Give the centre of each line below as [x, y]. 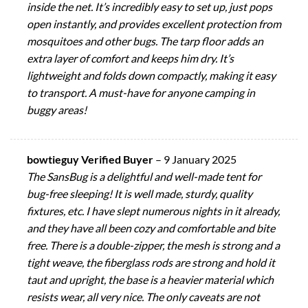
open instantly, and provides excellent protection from [154, 23]
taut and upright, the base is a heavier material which [150, 280]
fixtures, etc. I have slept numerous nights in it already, [153, 211]
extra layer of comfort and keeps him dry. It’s [130, 58]
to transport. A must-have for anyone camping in [141, 92]
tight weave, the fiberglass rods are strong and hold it [151, 263]
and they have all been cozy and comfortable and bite [151, 228]
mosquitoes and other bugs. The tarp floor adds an [145, 41]
